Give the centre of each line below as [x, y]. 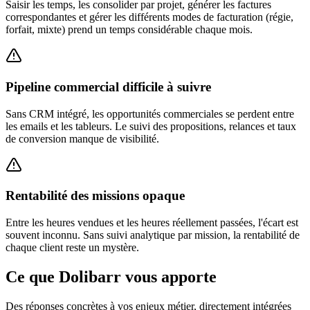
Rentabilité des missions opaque [95, 196]
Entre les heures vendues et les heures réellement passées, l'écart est [152, 222]
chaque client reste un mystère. [72, 247]
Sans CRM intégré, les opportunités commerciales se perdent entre [150, 113]
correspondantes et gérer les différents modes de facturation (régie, [149, 17]
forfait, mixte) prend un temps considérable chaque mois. [129, 30]
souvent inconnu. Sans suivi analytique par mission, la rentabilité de [153, 235]
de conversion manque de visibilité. [82, 138]
